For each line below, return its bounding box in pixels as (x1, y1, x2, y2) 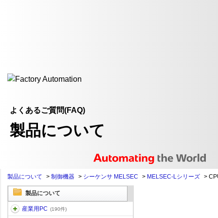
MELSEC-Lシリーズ (147, 173, 200, 180)
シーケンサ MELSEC (83, 173, 138, 180)
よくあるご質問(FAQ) (10, 106, 85, 114)
